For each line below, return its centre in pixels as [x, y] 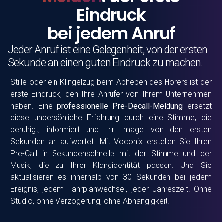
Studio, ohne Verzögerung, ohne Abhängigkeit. [90, 201]
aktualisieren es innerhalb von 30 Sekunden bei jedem [111, 177]
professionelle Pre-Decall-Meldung [120, 106]
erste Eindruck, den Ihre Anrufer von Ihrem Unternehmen [111, 94]
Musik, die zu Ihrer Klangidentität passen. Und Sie [111, 166]
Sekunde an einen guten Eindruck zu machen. [105, 62]
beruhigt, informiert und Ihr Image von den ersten [111, 130]
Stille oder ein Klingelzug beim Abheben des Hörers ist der [111, 82]
